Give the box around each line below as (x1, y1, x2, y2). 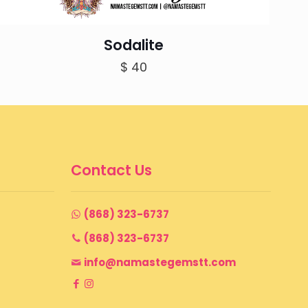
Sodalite (104, 34, 164, 55)
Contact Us (71, 159, 152, 180)
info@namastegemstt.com (84, 254, 236, 269)
